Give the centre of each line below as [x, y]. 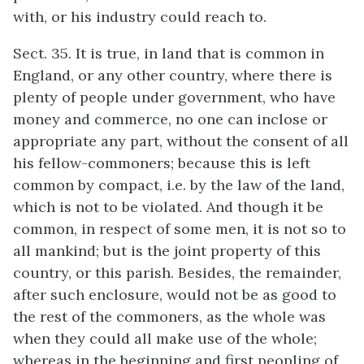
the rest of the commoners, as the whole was [169, 316]
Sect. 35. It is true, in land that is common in [169, 53]
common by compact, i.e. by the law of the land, [179, 185]
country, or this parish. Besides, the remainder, [177, 273]
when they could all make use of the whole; [165, 338]
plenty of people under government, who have [174, 97]
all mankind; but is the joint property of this [167, 251]
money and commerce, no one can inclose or [170, 119]
